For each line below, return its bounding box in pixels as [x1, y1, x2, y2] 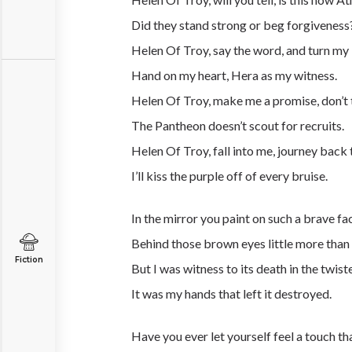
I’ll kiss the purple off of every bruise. [131, 168, 328, 183]
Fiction [14, 255, 43, 265]
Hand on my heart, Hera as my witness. [131, 68, 337, 82]
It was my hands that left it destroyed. [131, 286, 332, 301]
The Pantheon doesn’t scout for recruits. [131, 118, 344, 133]
